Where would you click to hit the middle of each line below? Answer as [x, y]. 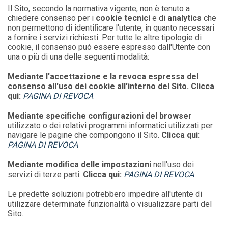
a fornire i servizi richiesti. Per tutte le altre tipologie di [105, 37]
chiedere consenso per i [52, 18]
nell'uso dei [174, 165]
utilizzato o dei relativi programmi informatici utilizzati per [110, 125]
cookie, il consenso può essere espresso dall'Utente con [109, 47]
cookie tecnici [124, 18]
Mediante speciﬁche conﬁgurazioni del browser [100, 116]
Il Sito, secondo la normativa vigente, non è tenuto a [99, 8]
